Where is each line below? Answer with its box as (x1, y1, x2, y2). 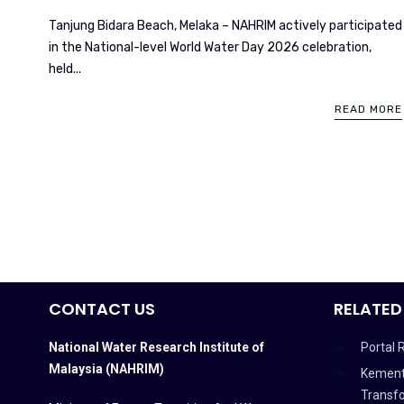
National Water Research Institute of (48, 339, 264, 354)
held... (48, 60, 81, 77)
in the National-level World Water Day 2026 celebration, (48, 39, 372, 55)
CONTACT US (48, 297, 155, 320)
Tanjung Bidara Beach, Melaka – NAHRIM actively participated (48, 17, 402, 33)
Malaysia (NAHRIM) (48, 361, 164, 376)
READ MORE (334, 102, 402, 115)
